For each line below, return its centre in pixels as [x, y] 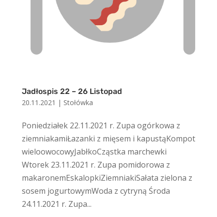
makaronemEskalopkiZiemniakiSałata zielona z [107, 178]
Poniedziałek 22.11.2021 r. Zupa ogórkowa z [101, 126]
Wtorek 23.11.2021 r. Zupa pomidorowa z [96, 165]
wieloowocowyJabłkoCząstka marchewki [94, 152]
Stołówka [78, 103]
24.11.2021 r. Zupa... [56, 204]
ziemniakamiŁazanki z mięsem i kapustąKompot [108, 139]
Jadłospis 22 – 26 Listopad [72, 92]
